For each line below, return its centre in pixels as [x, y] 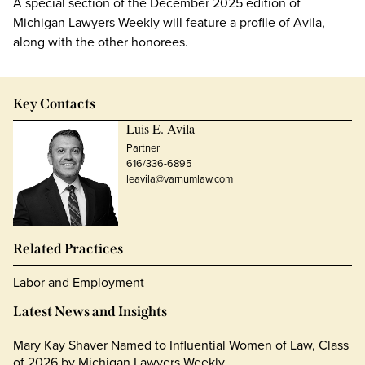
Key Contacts [54, 104]
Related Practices [68, 248]
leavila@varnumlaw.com [179, 178]
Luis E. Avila [160, 128]
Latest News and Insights [90, 311]
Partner [143, 147]
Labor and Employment [79, 281]
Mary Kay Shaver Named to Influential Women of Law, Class [181, 344]
